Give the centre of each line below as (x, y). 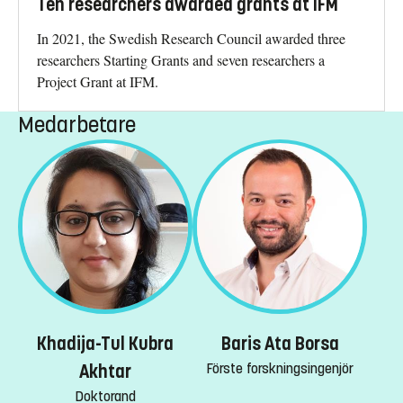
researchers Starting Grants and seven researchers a (181, 59)
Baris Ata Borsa (280, 344)
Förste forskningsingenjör (280, 368)
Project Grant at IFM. (98, 81)
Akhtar (105, 372)
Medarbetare (77, 125)
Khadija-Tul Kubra (105, 344)
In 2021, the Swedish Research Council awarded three (191, 38)
